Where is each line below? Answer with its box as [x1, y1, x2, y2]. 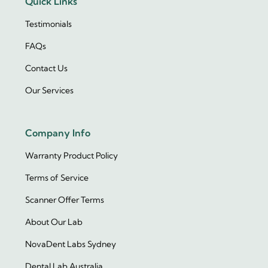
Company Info [25, 126, 91, 139]
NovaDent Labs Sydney [25, 238, 117, 249]
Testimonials [25, 18, 72, 29]
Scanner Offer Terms [25, 194, 105, 205]
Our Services [25, 84, 74, 96]
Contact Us [25, 62, 68, 74]
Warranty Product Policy [25, 150, 118, 161]
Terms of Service [25, 172, 89, 183]
